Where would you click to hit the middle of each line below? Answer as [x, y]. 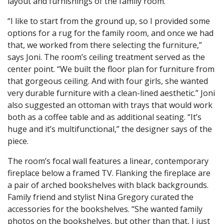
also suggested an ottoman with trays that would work [110, 105]
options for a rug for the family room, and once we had [110, 33]
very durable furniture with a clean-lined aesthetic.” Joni [111, 93]
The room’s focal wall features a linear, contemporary [108, 161]
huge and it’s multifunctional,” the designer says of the [110, 129]
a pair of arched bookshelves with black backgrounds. [108, 185]
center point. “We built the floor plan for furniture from [111, 69]
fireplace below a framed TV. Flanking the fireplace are [109, 173]
